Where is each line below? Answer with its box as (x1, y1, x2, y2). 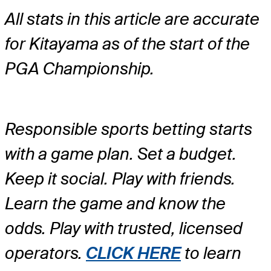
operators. (5, 243, 86, 264)
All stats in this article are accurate (5, 8, 260, 30)
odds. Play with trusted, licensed (5, 218, 243, 240)
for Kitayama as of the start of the (5, 33, 250, 54)
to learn (181, 243, 241, 264)
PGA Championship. (5, 57, 154, 79)
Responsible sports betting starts (5, 119, 252, 140)
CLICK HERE (86, 243, 181, 264)
